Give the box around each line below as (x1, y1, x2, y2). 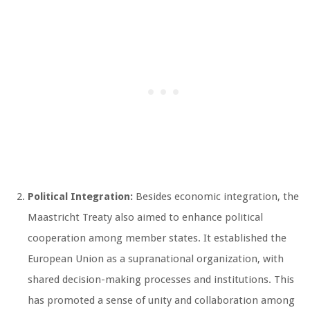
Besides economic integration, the (133, 190, 299, 203)
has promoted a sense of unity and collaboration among (28, 293, 295, 307)
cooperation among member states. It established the (28, 231, 286, 244)
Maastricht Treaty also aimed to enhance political (28, 210, 263, 224)
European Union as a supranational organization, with (28, 252, 284, 265)
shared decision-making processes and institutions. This (28, 273, 294, 286)
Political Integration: (28, 190, 133, 203)
